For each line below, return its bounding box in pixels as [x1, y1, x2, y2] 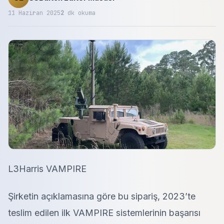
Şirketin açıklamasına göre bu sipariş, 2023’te [8, 191, 195, 201]
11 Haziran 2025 [8, 9, 60, 17]
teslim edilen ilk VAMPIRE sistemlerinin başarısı [8, 207, 200, 218]
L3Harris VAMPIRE [8, 163, 86, 174]
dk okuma [64, 9, 95, 17]
